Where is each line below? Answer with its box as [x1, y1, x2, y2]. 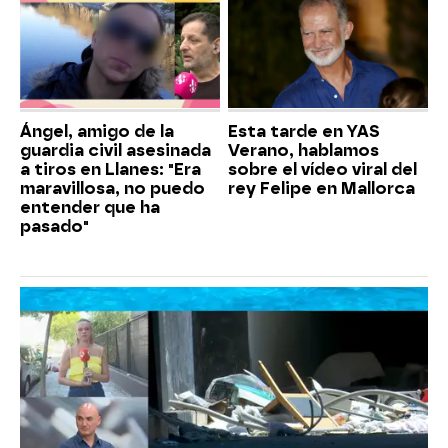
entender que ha [20, 197, 160, 217]
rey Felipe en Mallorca [228, 178, 415, 198]
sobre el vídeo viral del [228, 159, 417, 179]
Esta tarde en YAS [228, 121, 380, 141]
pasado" [20, 216, 89, 236]
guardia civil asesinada [20, 140, 211, 160]
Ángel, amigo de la [20, 121, 174, 141]
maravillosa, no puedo [20, 178, 205, 198]
